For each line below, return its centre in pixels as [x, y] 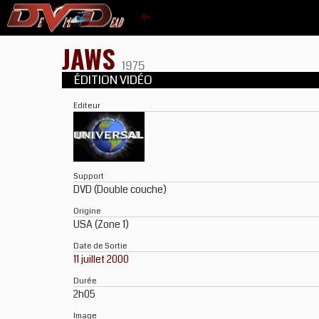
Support [89, 176]
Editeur [87, 105]
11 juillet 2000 [101, 259]
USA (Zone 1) [101, 224]
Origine [87, 211]
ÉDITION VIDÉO [115, 80]
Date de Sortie [100, 246]
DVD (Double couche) [120, 189]
